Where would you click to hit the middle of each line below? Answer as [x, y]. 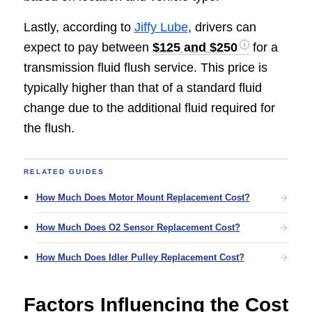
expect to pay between [88, 48]
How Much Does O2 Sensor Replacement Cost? [138, 228]
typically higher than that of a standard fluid [142, 88]
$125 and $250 [195, 48]
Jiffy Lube [161, 28]
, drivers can [222, 28]
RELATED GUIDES [64, 172]
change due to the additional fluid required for [149, 108]
